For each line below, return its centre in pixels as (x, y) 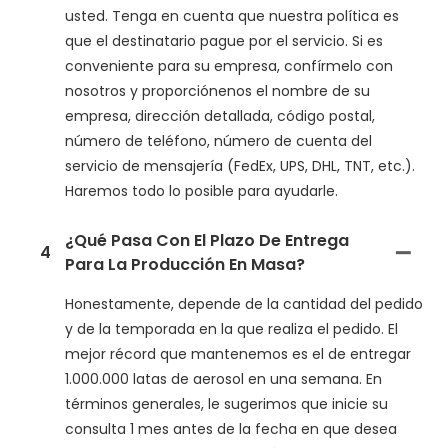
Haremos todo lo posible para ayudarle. (201, 191)
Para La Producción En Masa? (185, 264)
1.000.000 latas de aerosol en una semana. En (223, 379)
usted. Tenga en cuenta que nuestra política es (232, 16)
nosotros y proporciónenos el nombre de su (217, 91)
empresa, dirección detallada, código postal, (220, 116)
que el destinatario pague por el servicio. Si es (224, 41)
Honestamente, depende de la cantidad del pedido (244, 304)
